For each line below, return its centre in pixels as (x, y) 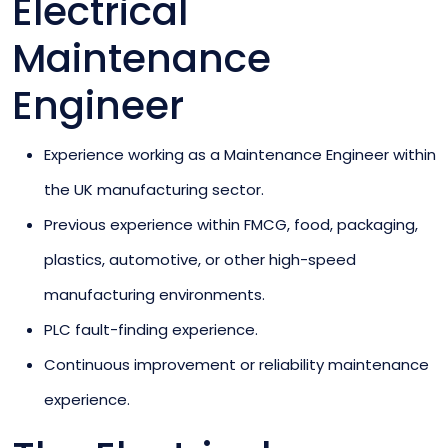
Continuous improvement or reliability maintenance (236, 364)
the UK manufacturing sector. (154, 189)
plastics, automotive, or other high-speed (200, 259)
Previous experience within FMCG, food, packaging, (231, 224)
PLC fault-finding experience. (151, 329)
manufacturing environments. (154, 294)
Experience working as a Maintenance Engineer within (240, 154)
